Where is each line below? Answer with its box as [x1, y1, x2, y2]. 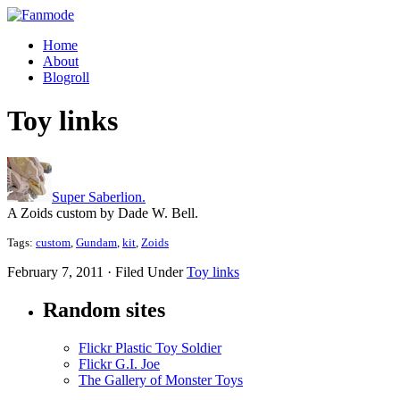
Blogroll [43, 70, 89, 85]
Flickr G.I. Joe [79, 355, 160, 371]
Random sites [43, 297, 165, 321]
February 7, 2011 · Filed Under [7, 263, 187, 279]
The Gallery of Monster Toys [79, 371, 243, 387]
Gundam [76, 235, 117, 249]
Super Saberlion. [52, 188, 146, 204]
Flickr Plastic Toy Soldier [79, 339, 221, 355]
